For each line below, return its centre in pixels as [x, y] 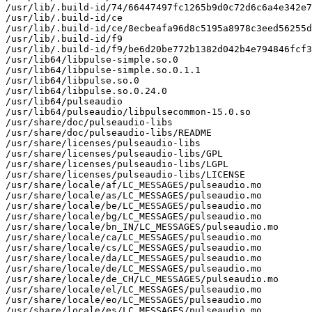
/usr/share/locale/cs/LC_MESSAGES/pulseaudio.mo [134, 247]
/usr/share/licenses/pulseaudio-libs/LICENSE [125, 174]
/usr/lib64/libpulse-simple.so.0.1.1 [103, 70]
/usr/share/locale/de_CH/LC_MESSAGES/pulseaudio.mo [142, 279]
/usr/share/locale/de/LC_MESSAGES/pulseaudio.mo [134, 268]
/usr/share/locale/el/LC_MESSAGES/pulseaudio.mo [134, 289]
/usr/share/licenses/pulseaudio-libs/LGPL [117, 164]
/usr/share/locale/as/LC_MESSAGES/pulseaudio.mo [134, 195]
